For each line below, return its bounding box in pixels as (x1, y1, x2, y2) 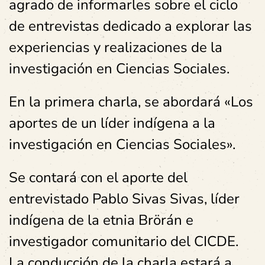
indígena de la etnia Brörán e (9, 211, 193, 230)
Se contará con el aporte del (9, 168, 188, 187)
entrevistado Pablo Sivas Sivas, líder (9, 189, 240, 208)
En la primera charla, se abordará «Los (9, 92, 253, 111)
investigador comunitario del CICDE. (9, 232, 238, 251)
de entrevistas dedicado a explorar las (9, 17, 252, 35)
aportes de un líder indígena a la (9, 114, 215, 132)
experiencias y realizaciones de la (9, 38, 222, 57)
